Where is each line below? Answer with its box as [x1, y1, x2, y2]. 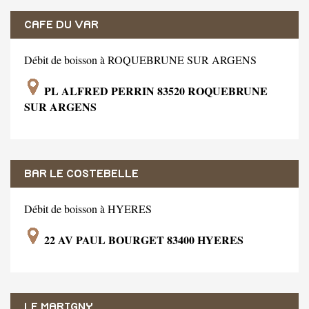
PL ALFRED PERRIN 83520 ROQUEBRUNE [41, 82, 268, 99]
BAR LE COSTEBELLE [24, 168, 139, 179]
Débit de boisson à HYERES [24, 201, 152, 216]
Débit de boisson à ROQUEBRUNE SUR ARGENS [24, 52, 257, 67]
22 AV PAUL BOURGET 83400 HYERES [41, 231, 243, 248]
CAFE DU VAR [24, 19, 99, 30]
